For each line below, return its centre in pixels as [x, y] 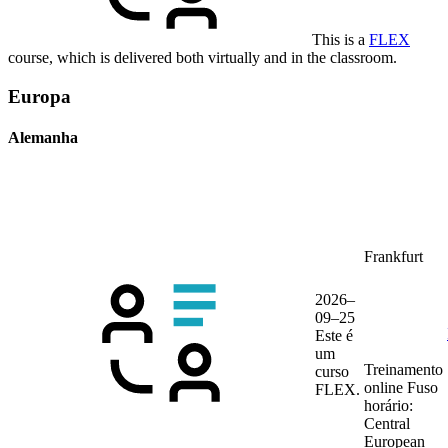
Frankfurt [393, 257]
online [385, 388]
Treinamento [403, 370]
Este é [334, 336]
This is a [338, 40]
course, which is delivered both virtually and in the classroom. [202, 58]
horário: [388, 406]
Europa [39, 96]
